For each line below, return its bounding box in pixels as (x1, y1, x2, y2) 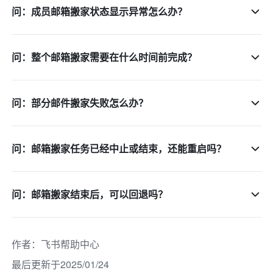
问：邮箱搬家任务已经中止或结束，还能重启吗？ (12, 141, 227, 156)
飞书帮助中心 (41, 237, 100, 252)
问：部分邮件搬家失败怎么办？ (12, 96, 149, 110)
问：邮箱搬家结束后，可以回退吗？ (12, 187, 168, 202)
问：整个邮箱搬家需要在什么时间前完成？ (12, 50, 197, 65)
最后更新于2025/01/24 (12, 257, 110, 272)
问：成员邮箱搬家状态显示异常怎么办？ (12, 4, 188, 19)
